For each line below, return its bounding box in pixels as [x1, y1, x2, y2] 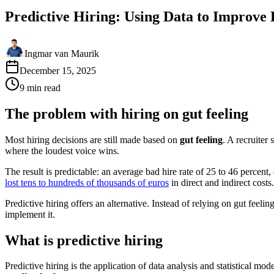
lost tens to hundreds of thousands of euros [5, 177, 169, 188]
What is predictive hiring [5, 232, 163, 248]
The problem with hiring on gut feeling [5, 105, 248, 122]
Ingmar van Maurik [24, 48, 99, 59]
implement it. [5, 209, 55, 220]
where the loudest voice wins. [5, 145, 119, 156]
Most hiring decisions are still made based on [5, 134, 180, 145]
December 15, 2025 [20, 65, 96, 76]
